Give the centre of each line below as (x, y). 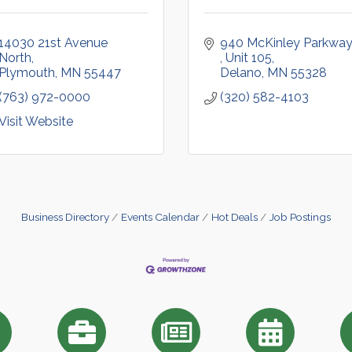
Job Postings (300, 217)
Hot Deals (235, 217)
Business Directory (65, 217)
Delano (241, 73)
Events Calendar (160, 217)
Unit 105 (249, 58)
